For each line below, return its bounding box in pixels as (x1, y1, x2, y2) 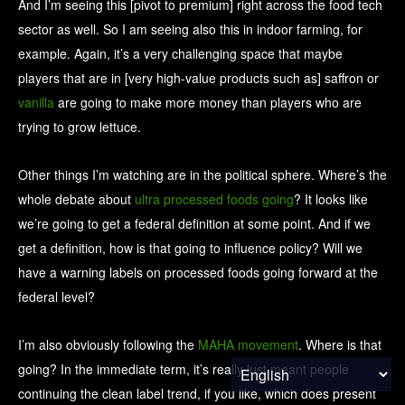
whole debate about (18, 190, 135, 209)
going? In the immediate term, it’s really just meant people (18, 360, 349, 379)
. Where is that (298, 335, 381, 354)
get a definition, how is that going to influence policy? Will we (18, 239, 363, 258)
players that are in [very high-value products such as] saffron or (18, 69, 379, 88)
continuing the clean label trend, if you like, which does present (18, 384, 376, 403)
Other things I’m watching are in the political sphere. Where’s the (18, 165, 387, 184)
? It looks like (294, 190, 368, 209)
